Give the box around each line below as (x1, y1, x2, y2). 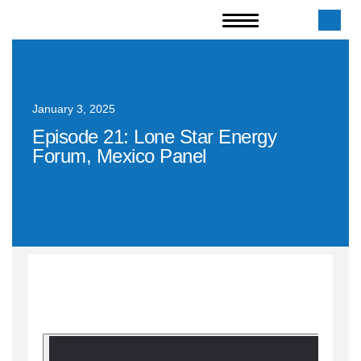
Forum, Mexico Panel (32, 145, 206, 167)
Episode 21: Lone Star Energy (32, 126, 276, 147)
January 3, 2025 (32, 102, 115, 115)
